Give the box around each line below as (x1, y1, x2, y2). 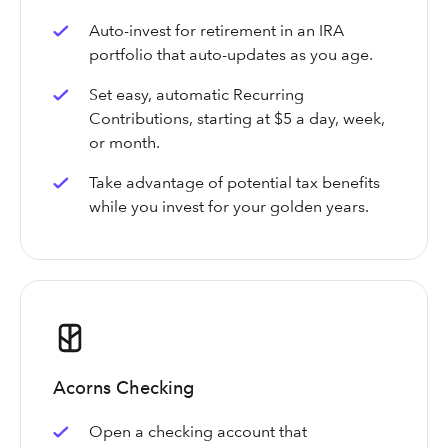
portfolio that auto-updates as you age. (89, 45, 377, 65)
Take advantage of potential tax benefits (89, 173, 380, 193)
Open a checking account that (89, 422, 307, 442)
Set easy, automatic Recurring (89, 85, 304, 105)
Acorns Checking (53, 377, 194, 399)
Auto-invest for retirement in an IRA (89, 21, 344, 41)
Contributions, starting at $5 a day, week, (89, 109, 385, 129)
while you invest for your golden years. (89, 197, 373, 217)
